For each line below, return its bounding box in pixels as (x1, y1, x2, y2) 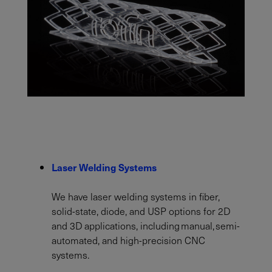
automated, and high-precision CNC (52, 233, 205, 248)
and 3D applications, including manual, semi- (52, 218, 240, 233)
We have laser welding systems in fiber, (52, 189, 220, 204)
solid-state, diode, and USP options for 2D (52, 203, 230, 219)
